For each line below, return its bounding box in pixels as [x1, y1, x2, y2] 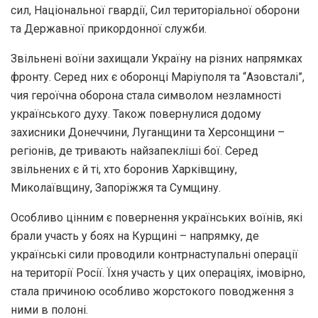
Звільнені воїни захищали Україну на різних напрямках [11, 52, 302, 66]
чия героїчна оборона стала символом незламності [11, 89, 281, 103]
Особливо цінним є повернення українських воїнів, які [11, 211, 302, 225]
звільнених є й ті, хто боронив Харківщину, [11, 163, 237, 177]
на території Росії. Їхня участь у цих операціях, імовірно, [11, 266, 305, 280]
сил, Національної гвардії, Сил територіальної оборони [11, 4, 300, 18]
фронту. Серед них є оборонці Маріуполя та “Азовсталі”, [11, 70, 305, 84]
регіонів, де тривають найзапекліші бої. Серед [11, 144, 258, 158]
